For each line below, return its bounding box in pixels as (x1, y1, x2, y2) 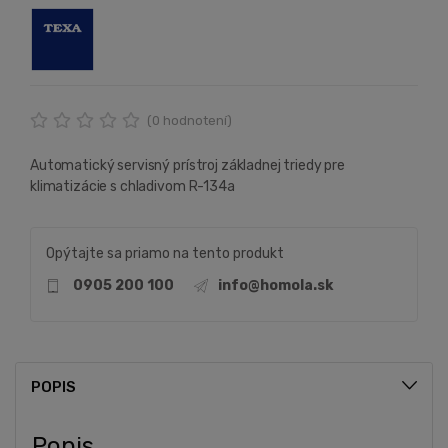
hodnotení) (160, 112, 232, 128)
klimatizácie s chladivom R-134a (30, 177, 235, 195)
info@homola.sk (218, 276, 333, 294)
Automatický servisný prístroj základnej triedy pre (30, 156, 345, 174)
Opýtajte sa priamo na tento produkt (46, 244, 284, 262)
